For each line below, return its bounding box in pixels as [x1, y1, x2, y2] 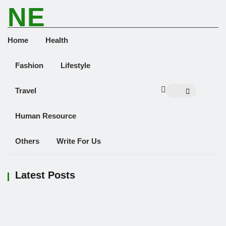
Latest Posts [15, 169, 75, 181]
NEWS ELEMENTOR [8, 31, 85, 39]
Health [45, 36, 68, 44]
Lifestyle [61, 61, 90, 70]
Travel [15, 86, 36, 95]
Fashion [15, 61, 43, 70]
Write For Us [56, 137, 101, 145]
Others [15, 137, 39, 145]
